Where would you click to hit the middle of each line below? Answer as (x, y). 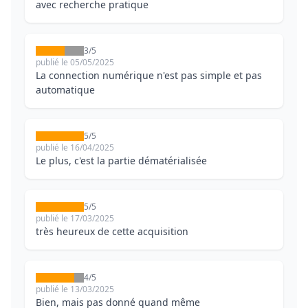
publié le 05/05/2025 (75, 63)
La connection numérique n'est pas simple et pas (149, 76)
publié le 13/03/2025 (75, 289)
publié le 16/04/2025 (75, 148)
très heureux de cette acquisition (112, 232)
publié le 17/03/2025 (75, 219)
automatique (65, 90)
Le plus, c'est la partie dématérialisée (121, 161)
